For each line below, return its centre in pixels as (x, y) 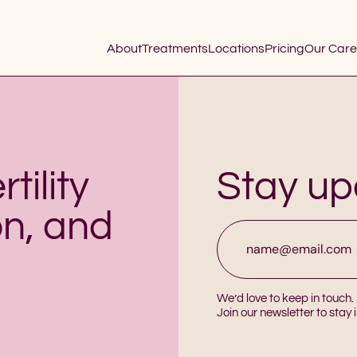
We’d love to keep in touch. (285, 298)
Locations (236, 49)
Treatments (175, 49)
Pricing (284, 49)
